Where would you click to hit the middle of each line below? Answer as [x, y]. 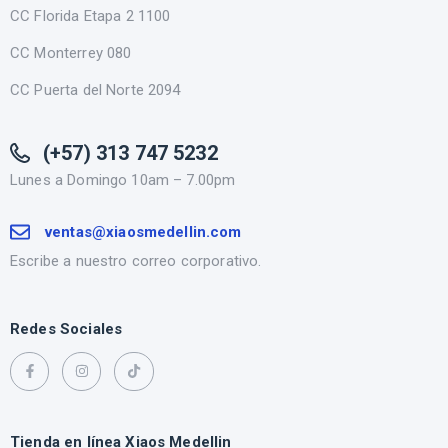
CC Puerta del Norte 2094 [95, 89]
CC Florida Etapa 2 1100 [92, 15]
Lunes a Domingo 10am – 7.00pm [123, 179]
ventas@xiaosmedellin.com [143, 231]
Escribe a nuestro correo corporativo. [136, 260]
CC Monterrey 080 [73, 52]
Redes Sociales [66, 328]
